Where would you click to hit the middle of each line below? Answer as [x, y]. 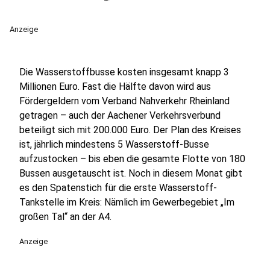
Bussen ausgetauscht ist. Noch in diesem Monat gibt [131, 173]
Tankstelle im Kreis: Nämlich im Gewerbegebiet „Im [127, 202]
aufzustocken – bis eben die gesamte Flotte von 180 [132, 159]
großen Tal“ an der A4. [65, 217]
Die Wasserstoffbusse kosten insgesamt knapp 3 [124, 72]
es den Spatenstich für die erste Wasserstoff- [118, 188]
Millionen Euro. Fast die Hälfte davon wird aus [115, 86]
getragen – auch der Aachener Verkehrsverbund [120, 115]
